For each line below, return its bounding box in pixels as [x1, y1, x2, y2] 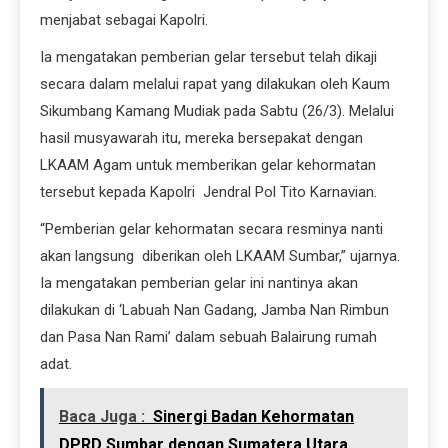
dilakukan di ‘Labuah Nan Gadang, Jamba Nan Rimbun [40, 300, 389, 319]
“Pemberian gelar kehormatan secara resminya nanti [40, 219, 383, 238]
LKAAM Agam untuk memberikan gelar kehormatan [40, 155, 376, 174]
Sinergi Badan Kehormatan [153, 406, 354, 426]
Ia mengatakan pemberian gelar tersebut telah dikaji [40, 47, 377, 66]
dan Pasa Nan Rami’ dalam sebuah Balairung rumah [40, 327, 377, 346]
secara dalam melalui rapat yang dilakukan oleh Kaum [40, 74, 390, 93]
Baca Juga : [59, 406, 145, 426]
